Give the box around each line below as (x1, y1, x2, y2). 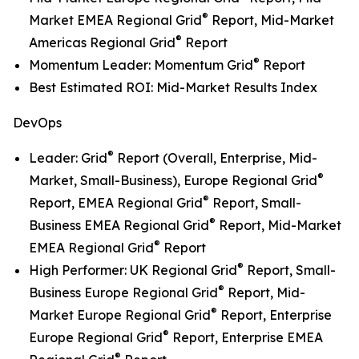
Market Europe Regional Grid (29, 307, 211, 324)
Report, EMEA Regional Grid (29, 195, 203, 212)
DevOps (13, 115, 62, 131)
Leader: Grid (29, 150, 107, 167)
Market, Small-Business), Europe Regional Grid (29, 172, 317, 189)
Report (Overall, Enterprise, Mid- (114, 150, 317, 167)
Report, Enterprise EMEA (169, 329, 323, 346)
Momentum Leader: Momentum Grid (29, 57, 253, 74)
